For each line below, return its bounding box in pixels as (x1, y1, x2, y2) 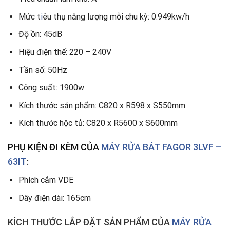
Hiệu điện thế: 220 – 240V (18, 47, 111, 57)
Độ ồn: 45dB (18, 29, 62, 40)
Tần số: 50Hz (18, 65, 67, 75)
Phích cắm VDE (18, 175, 73, 185)
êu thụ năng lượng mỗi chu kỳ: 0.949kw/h (42, 11, 189, 22)
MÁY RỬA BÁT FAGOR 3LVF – (101, 142, 221, 153)
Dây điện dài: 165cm (18, 193, 91, 203)
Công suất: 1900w (18, 83, 84, 93)
